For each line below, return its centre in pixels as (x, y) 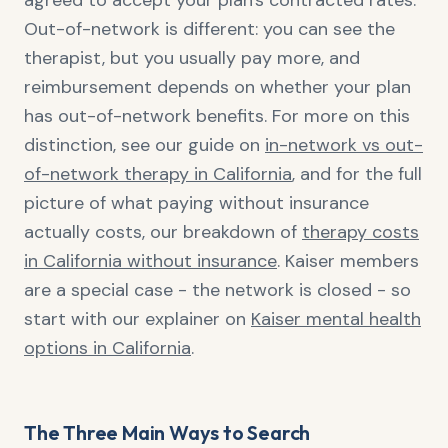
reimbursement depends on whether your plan (217, 87)
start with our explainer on (137, 319)
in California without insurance (150, 261)
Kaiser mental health (336, 319)
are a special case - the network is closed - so (217, 290)
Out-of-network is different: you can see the (209, 29)
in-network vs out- (344, 145)
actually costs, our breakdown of (163, 232)
